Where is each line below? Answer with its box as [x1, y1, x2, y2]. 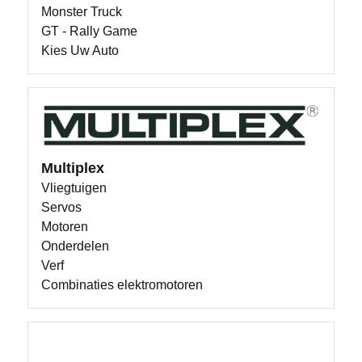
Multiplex [41, 159, 105, 176]
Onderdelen [41, 238, 110, 253]
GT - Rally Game [41, 23, 138, 38]
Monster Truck [41, 4, 123, 19]
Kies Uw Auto [41, 43, 120, 57]
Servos [41, 200, 82, 214]
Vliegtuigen [41, 180, 107, 195]
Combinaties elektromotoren [41, 277, 204, 292]
